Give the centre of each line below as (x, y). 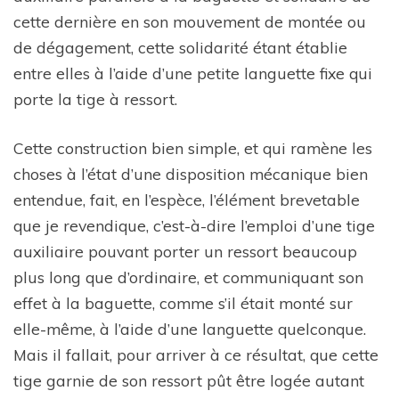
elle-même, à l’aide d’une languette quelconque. (190, 329)
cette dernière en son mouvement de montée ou (190, 21)
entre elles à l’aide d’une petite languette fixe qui (193, 73)
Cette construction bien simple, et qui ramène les (193, 148)
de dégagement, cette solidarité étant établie (180, 47)
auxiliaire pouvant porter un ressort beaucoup (185, 252)
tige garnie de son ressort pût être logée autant (189, 381)
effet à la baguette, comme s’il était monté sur (183, 303)
